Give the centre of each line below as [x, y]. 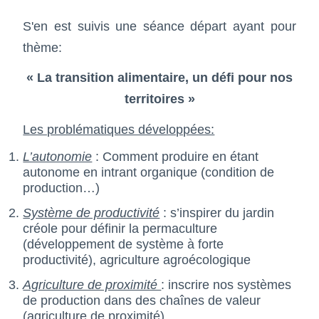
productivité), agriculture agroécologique [137, 260]
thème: [43, 47]
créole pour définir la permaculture [120, 229]
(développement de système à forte [124, 245]
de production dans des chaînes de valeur [142, 300]
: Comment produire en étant [177, 157]
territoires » [159, 99]
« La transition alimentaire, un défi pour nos [159, 78]
